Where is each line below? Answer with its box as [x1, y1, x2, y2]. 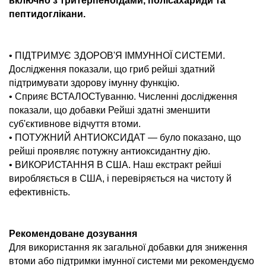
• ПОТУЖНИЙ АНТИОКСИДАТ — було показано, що [9, 132, 241, 142]
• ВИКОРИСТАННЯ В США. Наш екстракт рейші [9, 160, 221, 170]
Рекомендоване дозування [9, 229, 137, 239]
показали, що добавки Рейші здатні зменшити [9, 105, 210, 115]
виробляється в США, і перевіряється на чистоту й [9, 173, 232, 183]
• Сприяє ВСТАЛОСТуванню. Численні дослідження [9, 91, 237, 102]
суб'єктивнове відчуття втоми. [9, 119, 141, 129]
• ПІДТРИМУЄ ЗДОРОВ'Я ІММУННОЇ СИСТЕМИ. [9, 50, 225, 61]
